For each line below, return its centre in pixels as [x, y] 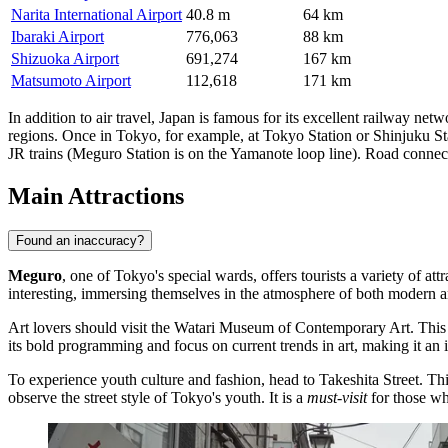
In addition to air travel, [83, 118]
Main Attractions [96, 195]
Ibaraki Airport [57, 37]
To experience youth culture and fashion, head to [163, 379]
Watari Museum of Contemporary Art [292, 327]
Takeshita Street [369, 379]
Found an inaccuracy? [80, 240]
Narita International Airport [96, 15]
